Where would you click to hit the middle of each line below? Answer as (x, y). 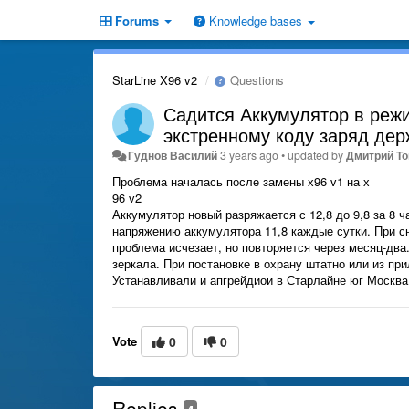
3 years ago (250, 155)
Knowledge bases (256, 21)
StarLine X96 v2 (155, 80)
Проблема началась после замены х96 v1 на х (241, 181)
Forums (137, 21)
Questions (255, 80)
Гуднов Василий (173, 155)
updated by (317, 155)
